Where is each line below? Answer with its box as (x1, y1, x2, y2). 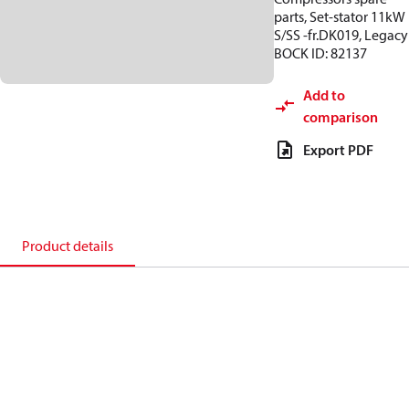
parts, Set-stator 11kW (274, 7, 405, 26)
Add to (303, 86, 345, 104)
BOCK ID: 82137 (274, 44, 367, 62)
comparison (303, 108, 378, 126)
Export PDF (303, 141, 373, 159)
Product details (22, 236, 113, 255)
